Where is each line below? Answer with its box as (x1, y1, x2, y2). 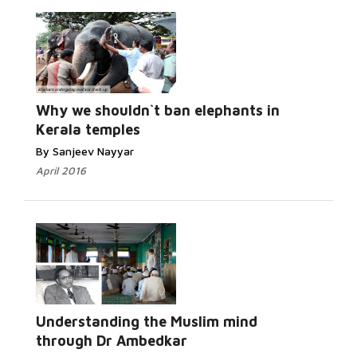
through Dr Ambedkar (36, 332, 187, 349)
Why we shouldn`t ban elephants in (36, 102, 280, 119)
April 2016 (36, 164, 86, 177)
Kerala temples (36, 121, 140, 138)
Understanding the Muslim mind (36, 313, 257, 330)
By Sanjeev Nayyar (36, 144, 134, 158)
